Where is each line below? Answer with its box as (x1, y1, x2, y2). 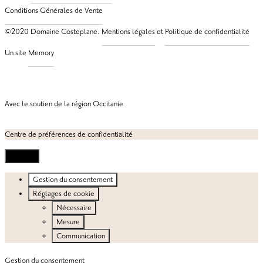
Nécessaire (56, 202, 92, 213)
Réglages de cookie (33, 188, 95, 199)
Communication (56, 230, 105, 241)
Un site (5, 47, 28, 58)
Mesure (56, 216, 80, 227)
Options (9, 150, 35, 161)
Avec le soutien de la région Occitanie (5, 98, 123, 109)
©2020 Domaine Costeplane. (5, 26, 102, 37)
